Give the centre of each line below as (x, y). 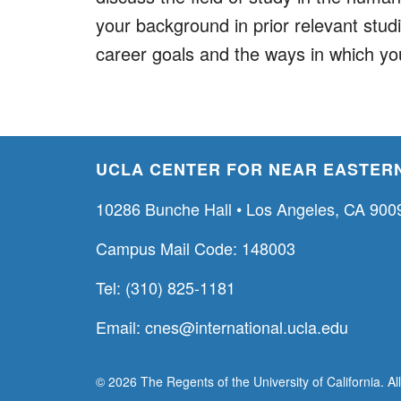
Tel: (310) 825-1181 (166, 287)
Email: (120, 326)
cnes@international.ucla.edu (247, 326)
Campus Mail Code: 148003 (196, 247)
